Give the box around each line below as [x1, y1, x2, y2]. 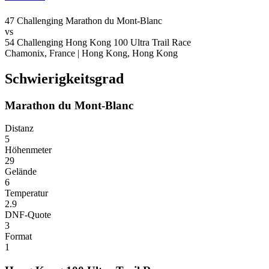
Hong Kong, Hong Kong [82, 47, 178, 58]
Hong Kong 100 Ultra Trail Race [65, 37, 191, 47]
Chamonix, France [5, 47, 75, 58]
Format [5, 231, 32, 242]
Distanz [5, 123, 34, 134]
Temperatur [5, 188, 48, 199]
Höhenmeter [5, 145, 52, 156]
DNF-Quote [5, 210, 51, 220]
